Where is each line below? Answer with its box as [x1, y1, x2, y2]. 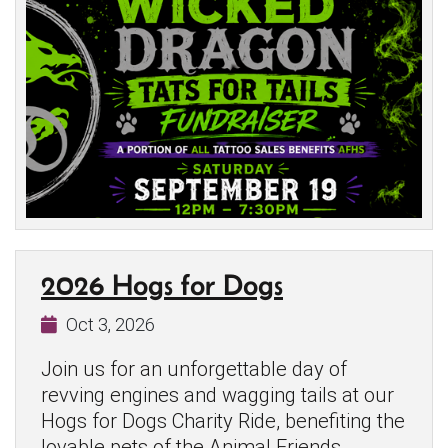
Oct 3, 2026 [66, 313, 155, 335]
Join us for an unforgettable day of [41, 356, 347, 381]
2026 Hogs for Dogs [41, 267, 283, 301]
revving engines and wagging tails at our [41, 382, 394, 407]
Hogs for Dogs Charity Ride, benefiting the [41, 408, 405, 433]
